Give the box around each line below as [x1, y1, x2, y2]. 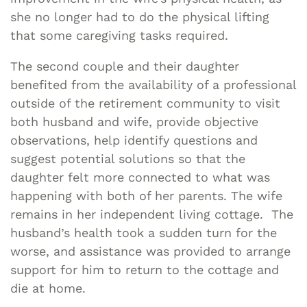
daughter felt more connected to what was [10, 169, 270, 184]
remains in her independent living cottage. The [10, 206, 293, 221]
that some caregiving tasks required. [10, 27, 228, 42]
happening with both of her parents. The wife [10, 188, 282, 203]
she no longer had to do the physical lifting [10, 9, 269, 24]
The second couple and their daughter [10, 58, 239, 73]
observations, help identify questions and [10, 132, 258, 147]
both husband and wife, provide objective [10, 114, 258, 129]
